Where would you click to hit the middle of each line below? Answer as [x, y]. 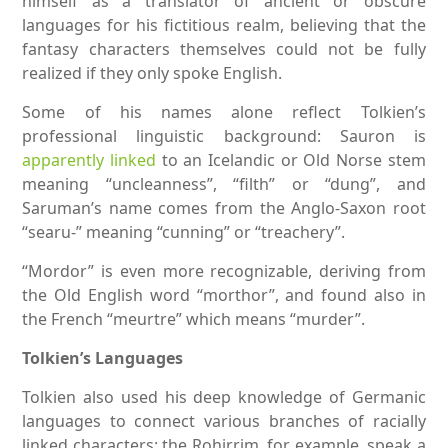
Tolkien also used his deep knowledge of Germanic [224, 396]
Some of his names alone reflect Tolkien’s [224, 111]
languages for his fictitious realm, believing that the [224, 24]
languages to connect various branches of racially [224, 420]
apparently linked [89, 159]
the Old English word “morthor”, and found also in [224, 294]
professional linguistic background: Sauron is [224, 135]
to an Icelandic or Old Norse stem [291, 159]
